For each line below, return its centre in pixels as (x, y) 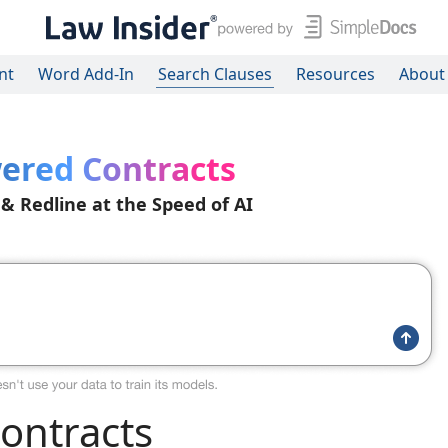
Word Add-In (86, 74)
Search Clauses (215, 74)
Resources (335, 74)
